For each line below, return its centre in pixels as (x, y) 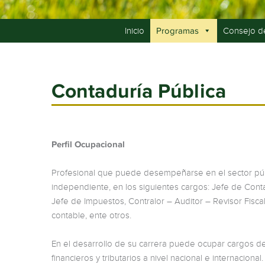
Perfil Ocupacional (88, 144)
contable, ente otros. (91, 215)
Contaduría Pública (139, 91)
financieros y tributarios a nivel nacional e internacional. (157, 258)
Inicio (135, 31)
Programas (177, 31)
